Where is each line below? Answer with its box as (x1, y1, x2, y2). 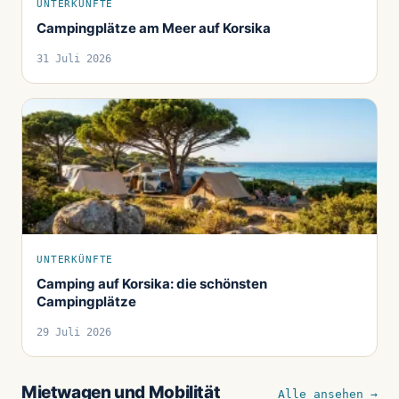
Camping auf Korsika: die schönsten (37, 274, 267, 292)
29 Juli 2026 (37, 325, 111, 338)
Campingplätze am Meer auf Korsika (37, 19, 271, 37)
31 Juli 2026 (37, 52, 111, 65)
